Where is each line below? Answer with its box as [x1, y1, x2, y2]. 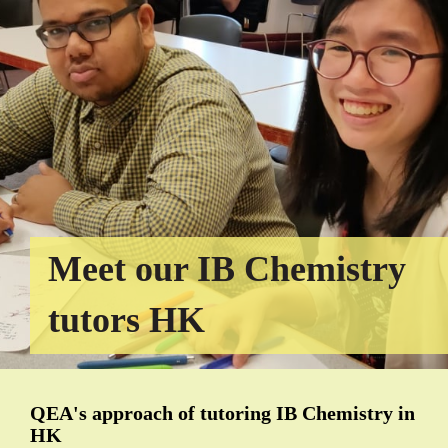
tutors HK [48, 299, 205, 340]
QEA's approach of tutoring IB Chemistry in [30, 401, 415, 424]
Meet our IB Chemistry [48, 248, 406, 289]
